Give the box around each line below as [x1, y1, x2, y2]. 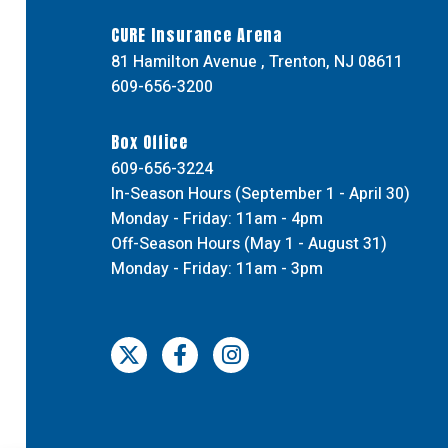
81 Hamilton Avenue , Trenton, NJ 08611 [111, 49, 403, 74]
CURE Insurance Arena [111, 22, 282, 47]
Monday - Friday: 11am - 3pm [111, 256, 323, 281]
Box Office [111, 129, 188, 154]
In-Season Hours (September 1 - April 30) [111, 181, 410, 206]
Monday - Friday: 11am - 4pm [111, 206, 323, 231]
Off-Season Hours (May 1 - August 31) [111, 231, 387, 256]
